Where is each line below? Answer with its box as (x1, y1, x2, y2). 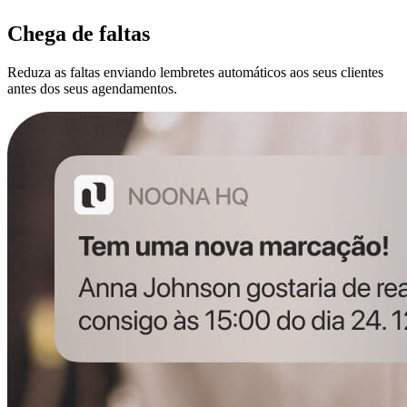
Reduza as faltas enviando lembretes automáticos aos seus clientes (7, 65, 383, 81)
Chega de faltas (7, 22, 150, 46)
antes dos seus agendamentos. (7, 81, 177, 97)
